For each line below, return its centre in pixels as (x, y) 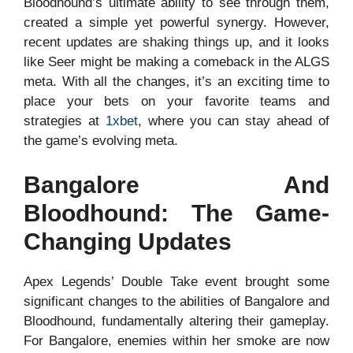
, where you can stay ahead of (234, 121)
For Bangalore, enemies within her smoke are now (176, 340)
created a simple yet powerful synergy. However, (176, 23)
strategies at (65, 121)
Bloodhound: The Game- (176, 213)
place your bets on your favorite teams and (176, 102)
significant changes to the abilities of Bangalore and (176, 301)
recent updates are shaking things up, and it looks (176, 43)
